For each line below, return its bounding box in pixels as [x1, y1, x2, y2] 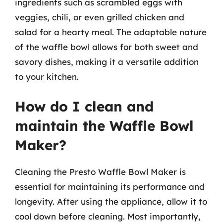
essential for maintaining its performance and [15, 181, 205, 192]
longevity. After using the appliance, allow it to [15, 196, 207, 207]
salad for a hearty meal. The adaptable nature [15, 26, 207, 37]
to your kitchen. [15, 71, 79, 82]
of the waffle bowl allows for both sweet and [15, 41, 198, 52]
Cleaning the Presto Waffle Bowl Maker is [15, 166, 186, 177]
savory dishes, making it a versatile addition [15, 56, 199, 67]
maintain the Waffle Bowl [15, 117, 194, 134]
